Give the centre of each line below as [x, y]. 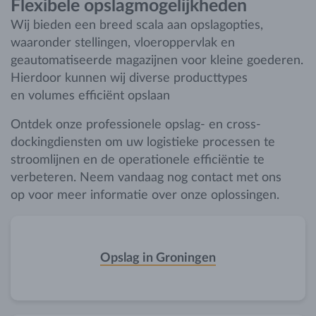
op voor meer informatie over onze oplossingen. [145, 195]
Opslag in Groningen [158, 258]
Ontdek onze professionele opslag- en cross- [136, 125]
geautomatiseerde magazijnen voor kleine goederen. [157, 61]
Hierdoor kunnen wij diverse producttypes [129, 78]
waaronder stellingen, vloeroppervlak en [123, 43]
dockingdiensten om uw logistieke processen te [143, 142]
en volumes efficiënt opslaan [90, 96]
